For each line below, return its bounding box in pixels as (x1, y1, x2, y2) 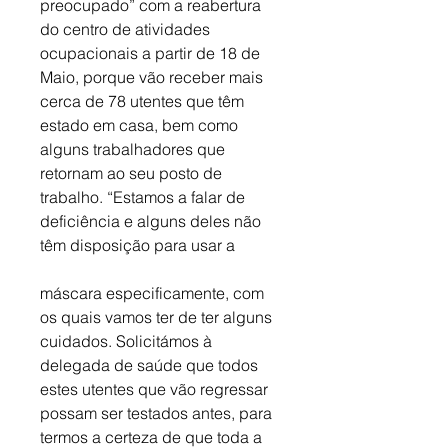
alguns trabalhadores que (40, 139, 229, 160)
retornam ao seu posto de (40, 163, 226, 184)
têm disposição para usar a (40, 235, 235, 256)
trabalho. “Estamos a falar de (40, 187, 249, 208)
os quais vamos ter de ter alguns (40, 307, 276, 328)
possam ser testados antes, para (40, 403, 276, 424)
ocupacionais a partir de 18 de (40, 43, 264, 64)
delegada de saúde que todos (40, 355, 262, 376)
